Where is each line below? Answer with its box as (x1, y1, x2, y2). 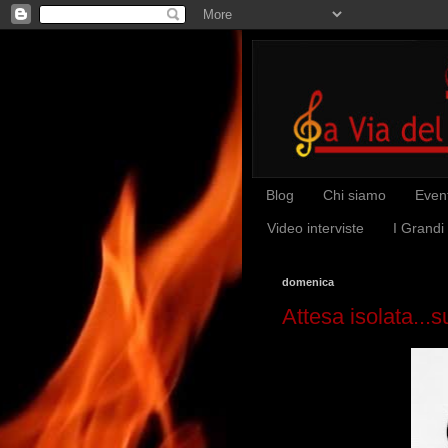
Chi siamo (323, 187, 386, 204)
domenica (282, 275, 334, 288)
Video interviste (267, 220, 364, 237)
